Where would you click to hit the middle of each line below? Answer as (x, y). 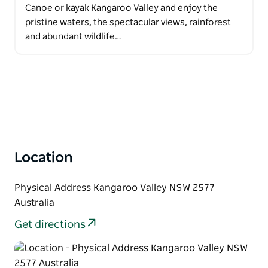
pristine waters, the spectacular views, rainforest (128, 22)
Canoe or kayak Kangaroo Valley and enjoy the (121, 8)
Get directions (50, 225)
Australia (34, 202)
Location (44, 158)
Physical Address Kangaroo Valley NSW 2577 (115, 188)
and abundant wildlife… (73, 36)
